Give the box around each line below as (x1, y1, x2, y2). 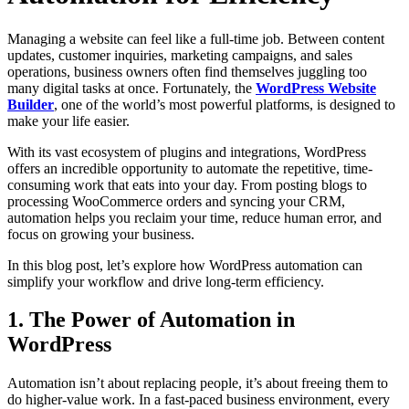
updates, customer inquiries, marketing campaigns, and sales (7, 47, 352, 63)
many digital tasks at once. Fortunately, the (7, 79, 256, 96)
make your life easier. (7, 112, 130, 129)
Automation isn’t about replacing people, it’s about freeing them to (7, 375, 388, 392)
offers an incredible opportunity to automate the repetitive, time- (7, 160, 372, 176)
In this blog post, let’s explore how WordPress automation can (7, 257, 362, 273)
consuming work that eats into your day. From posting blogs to (7, 176, 367, 193)
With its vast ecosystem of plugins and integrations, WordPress (7, 143, 366, 160)
